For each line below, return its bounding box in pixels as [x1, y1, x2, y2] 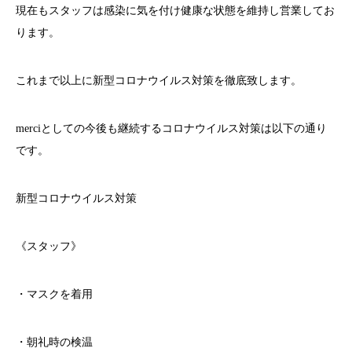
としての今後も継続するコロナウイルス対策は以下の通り [41, 122, 327, 134]
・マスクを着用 [16, 288, 93, 300]
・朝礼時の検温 [16, 335, 93, 348]
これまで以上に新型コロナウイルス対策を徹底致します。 [16, 74, 302, 86]
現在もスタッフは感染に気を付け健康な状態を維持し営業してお [16, 4, 335, 16]
